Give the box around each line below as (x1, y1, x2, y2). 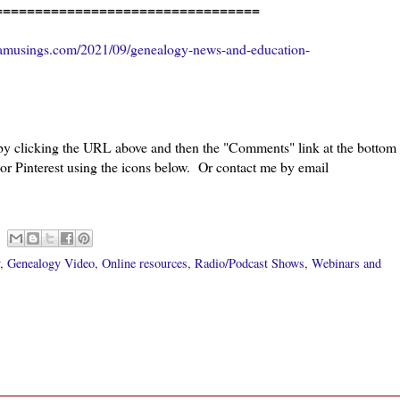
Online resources (102, 254, 187, 271)
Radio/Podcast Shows (195, 254, 304, 271)
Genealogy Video (7, 254, 95, 271)
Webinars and (312, 254, 381, 271)
